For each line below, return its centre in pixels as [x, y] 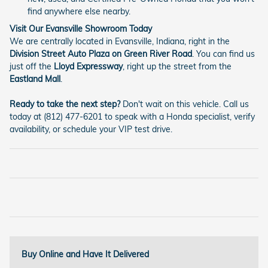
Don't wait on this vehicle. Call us [185, 104]
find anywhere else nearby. [79, 11]
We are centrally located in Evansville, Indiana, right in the [120, 41]
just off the [32, 66]
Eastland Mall [35, 79]
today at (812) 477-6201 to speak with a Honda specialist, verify [132, 116]
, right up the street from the [177, 66]
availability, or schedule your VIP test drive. [91, 129]
